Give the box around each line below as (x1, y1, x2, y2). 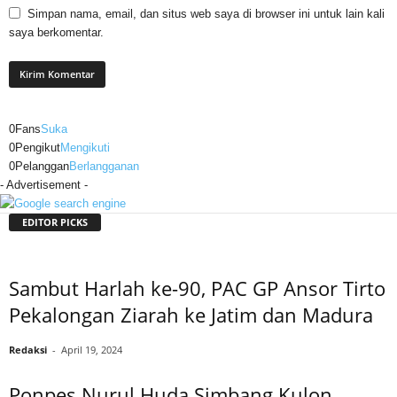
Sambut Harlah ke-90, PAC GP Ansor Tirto (9, 274, 385, 301)
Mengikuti (60, 141, 110, 154)
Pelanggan (15, 160, 69, 173)
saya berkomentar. (9, 26, 104, 39)
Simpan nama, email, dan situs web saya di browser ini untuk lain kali (27, 7, 385, 20)
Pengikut (15, 141, 60, 154)
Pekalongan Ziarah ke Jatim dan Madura (9, 300, 373, 328)
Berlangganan (69, 160, 139, 173)
